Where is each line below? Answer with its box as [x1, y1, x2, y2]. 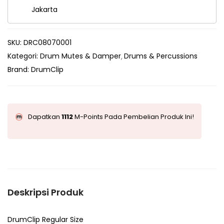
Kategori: [7, 50, 40, 61]
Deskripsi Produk [7, 185, 83, 198]
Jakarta [31, 4, 57, 14]
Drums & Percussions [124, 50, 197, 61]
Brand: [7, 64, 31, 74]
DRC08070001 [23, 37, 71, 47]
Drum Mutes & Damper [40, 50, 121, 61]
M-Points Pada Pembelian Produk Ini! [73, 111, 194, 121]
